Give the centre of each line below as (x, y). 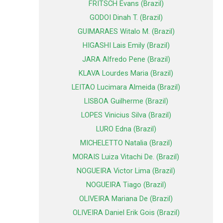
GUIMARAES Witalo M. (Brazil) (126, 32)
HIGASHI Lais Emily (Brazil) (126, 46)
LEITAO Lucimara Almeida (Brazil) (126, 87)
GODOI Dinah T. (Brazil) (126, 18)
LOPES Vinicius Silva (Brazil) (126, 115)
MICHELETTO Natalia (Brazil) (126, 143)
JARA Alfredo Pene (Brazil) (126, 59)
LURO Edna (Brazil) (126, 129)
